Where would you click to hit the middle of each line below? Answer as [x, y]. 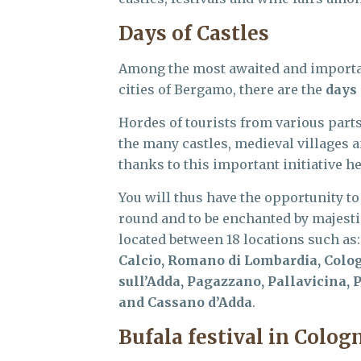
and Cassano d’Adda [185, 302]
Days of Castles [194, 33]
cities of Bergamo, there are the [222, 89]
